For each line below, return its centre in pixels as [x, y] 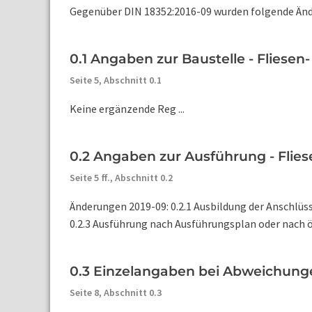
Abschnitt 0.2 [144, 178]
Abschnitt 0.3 [133, 292]
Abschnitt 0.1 [133, 80]
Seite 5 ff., [92, 178]
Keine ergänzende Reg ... [127, 109]
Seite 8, [87, 292]
